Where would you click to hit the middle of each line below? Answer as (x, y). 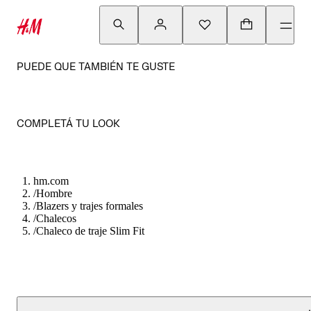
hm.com (51, 181)
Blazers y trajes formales (90, 206)
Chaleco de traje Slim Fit (90, 231)
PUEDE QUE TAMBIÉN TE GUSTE (96, 66)
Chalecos (56, 218)
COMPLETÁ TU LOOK (68, 123)
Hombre (54, 193)
